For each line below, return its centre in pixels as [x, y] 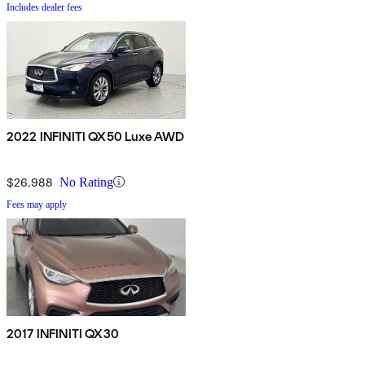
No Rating [86, 182]
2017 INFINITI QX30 [63, 333]
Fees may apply [37, 204]
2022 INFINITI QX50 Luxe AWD [96, 136]
